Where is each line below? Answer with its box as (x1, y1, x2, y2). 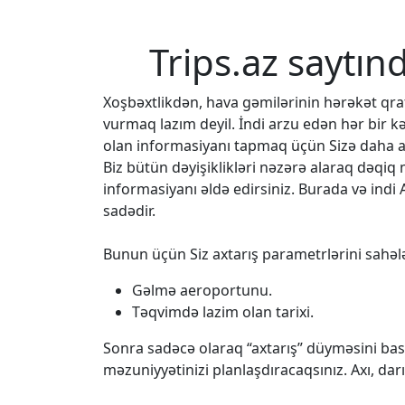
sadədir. (103, 200, 155, 221)
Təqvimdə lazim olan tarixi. (132, 301, 314, 322)
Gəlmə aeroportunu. (132, 279, 272, 300)
